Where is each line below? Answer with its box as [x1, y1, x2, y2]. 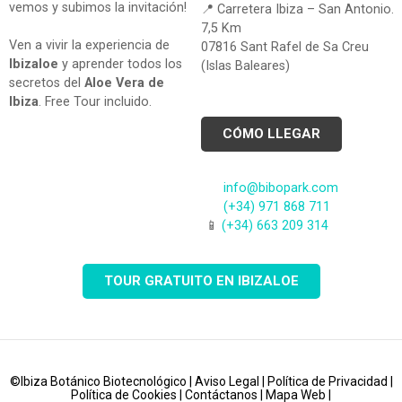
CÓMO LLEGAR [223, 126, 320, 143]
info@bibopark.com [223, 180, 339, 197]
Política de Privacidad [267, 374, 388, 389]
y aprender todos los [58, 57, 182, 73]
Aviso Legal [194, 374, 259, 389]
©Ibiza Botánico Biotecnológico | [9, 374, 195, 389]
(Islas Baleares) [201, 57, 290, 74]
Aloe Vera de [84, 75, 164, 92]
